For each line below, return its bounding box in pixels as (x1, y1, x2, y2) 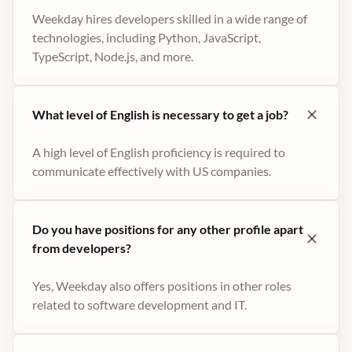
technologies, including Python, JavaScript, (32, 30, 261, 45)
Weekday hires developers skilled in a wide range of (32, 11, 307, 26)
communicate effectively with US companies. (32, 163, 271, 178)
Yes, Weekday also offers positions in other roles (32, 278, 291, 293)
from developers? (32, 240, 131, 255)
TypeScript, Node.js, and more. (32, 49, 193, 64)
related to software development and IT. (32, 297, 247, 312)
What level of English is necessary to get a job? (32, 107, 288, 122)
